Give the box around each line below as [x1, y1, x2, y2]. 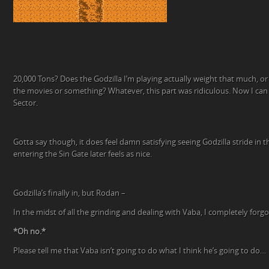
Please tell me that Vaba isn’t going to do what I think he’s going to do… [13, 246, 266, 255]
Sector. [13, 98, 38, 107]
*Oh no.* [13, 227, 46, 236]
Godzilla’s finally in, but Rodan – [13, 189, 125, 198]
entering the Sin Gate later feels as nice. [13, 150, 152, 159]
